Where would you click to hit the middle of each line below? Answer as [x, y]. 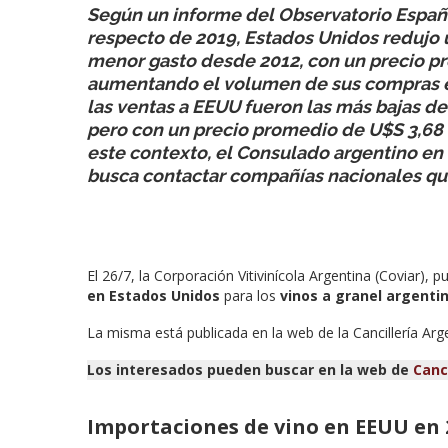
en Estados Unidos [155, 295]
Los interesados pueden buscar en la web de [250, 369]
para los [252, 295]
